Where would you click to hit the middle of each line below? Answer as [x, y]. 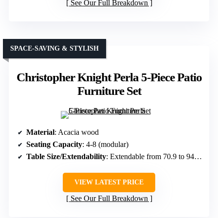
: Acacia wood [77, 132]
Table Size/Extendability [66, 157]
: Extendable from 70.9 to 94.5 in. [150, 157]
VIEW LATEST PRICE [109, 182]
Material [40, 132]
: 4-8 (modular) [105, 145]
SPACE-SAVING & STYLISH [54, 49]
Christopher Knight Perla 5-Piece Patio [109, 77]
